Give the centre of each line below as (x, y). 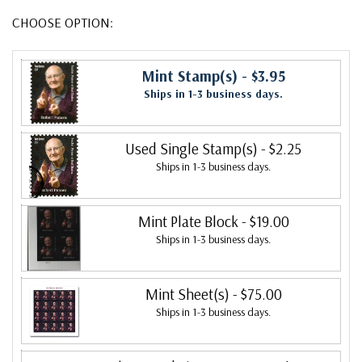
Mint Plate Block (188, 221)
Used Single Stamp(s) (192, 148)
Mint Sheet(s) (187, 294)
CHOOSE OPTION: (63, 22)
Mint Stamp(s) (189, 76)
